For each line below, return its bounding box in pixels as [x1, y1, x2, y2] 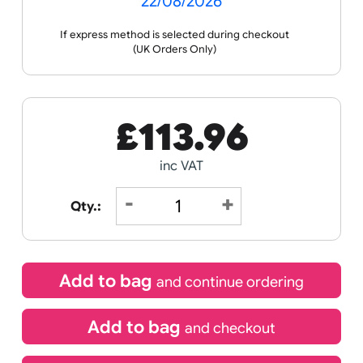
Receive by [135, 32, 269, 66]
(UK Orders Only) [147, 127, 241, 143]
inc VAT [177, 255, 226, 275]
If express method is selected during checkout [66, 111, 322, 126]
